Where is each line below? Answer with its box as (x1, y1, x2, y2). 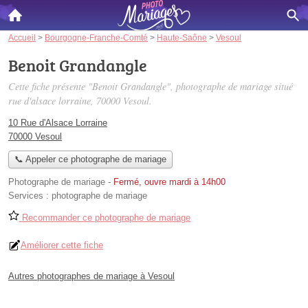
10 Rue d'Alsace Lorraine (8, 118, 107, 128)
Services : (8, 190, 52, 201)
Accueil (8, 33, 36, 42)
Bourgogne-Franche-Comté (45, 33, 148, 42)
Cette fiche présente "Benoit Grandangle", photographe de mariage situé (8, 80, 293, 93)
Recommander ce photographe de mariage (19, 212, 190, 223)
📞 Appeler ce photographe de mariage (14, 154, 166, 165)
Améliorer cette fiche (21, 240, 103, 251)
